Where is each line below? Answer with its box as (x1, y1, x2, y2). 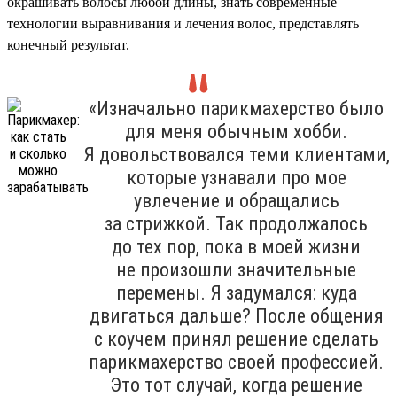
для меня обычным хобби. (125, 120, 347, 143)
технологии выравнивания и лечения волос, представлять (7, 15, 359, 31)
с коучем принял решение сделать (94, 327, 378, 350)
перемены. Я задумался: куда (115, 281, 357, 304)
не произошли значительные (116, 258, 356, 281)
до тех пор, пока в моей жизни (112, 235, 361, 258)
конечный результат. (7, 36, 129, 52)
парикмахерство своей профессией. (89, 350, 384, 373)
